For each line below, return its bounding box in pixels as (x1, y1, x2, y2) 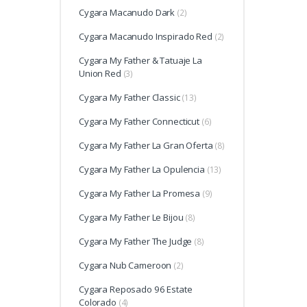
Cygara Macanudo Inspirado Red (79, 30, 212, 43)
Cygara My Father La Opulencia (79, 163, 205, 176)
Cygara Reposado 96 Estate (79, 283, 193, 296)
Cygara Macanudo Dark (79, 6, 175, 19)
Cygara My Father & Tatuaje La (79, 54, 202, 67)
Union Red (79, 67, 121, 80)
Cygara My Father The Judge (79, 235, 193, 248)
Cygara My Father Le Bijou (79, 211, 184, 224)
